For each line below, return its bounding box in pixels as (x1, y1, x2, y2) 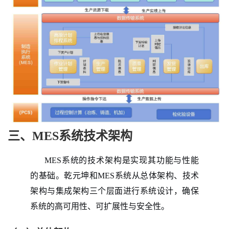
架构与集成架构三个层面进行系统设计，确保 (30, 186, 199, 195)
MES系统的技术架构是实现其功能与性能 (44, 155, 199, 165)
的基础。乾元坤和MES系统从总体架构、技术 (30, 171, 199, 180)
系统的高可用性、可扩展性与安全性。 (30, 201, 169, 211)
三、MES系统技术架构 (8, 129, 132, 143)
